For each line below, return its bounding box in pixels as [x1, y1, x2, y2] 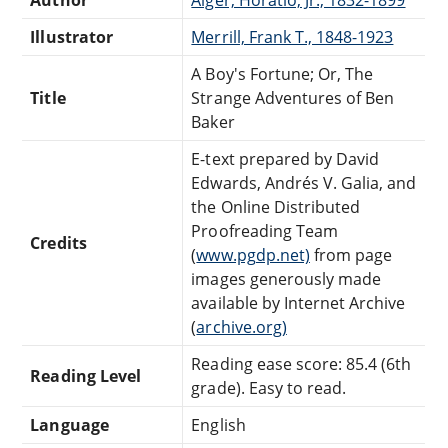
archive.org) [196, 315, 287, 338]
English [191, 413, 246, 436]
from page [309, 243, 393, 266]
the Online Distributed [191, 195, 361, 218]
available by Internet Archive [191, 291, 406, 314]
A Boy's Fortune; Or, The [191, 62, 374, 85]
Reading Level [30, 364, 141, 387]
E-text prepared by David [191, 147, 380, 170]
